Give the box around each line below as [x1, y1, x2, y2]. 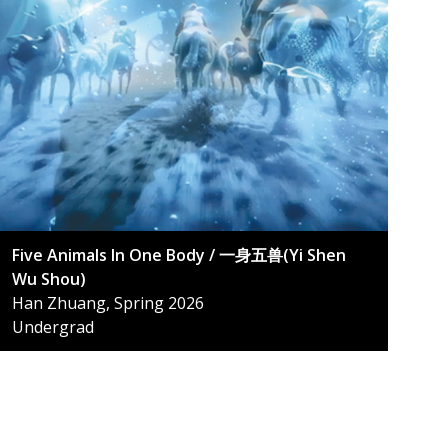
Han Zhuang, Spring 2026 [12, 292, 204, 315]
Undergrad [12, 316, 94, 339]
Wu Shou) [12, 268, 86, 291]
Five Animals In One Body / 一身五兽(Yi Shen [12, 244, 346, 267]
